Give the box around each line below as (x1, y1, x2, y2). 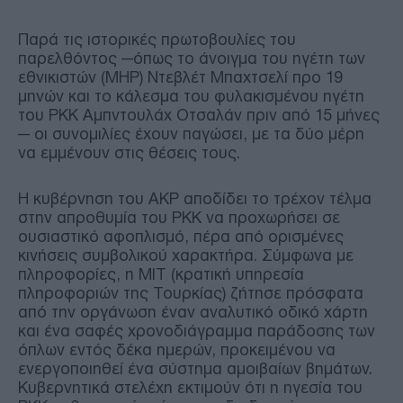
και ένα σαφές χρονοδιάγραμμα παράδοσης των (18, 321, 375, 340)
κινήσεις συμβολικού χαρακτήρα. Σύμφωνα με (18, 246, 354, 264)
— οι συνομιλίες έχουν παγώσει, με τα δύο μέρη (18, 124, 364, 143)
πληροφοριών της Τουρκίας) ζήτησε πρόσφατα (18, 283, 363, 302)
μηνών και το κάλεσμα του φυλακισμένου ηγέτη (18, 86, 364, 105)
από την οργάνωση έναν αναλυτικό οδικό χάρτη (18, 302, 368, 321)
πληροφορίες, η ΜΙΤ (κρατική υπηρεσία (18, 264, 304, 283)
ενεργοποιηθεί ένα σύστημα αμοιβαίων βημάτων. (18, 359, 372, 378)
